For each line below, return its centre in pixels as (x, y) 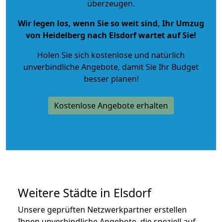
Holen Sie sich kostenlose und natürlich (111, 55)
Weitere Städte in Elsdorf (84, 193)
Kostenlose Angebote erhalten (111, 105)
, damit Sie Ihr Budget (158, 67)
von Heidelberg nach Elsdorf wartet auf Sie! (111, 35)
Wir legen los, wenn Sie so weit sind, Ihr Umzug (111, 23)
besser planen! (111, 79)
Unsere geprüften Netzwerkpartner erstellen (102, 209)
